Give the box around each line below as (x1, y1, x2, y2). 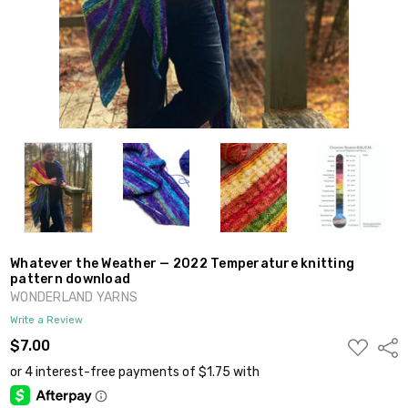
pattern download (10, 270, 131, 287)
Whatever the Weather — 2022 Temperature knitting (10, 255, 355, 271)
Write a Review (10, 313, 84, 326)
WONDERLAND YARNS (10, 289, 138, 305)
